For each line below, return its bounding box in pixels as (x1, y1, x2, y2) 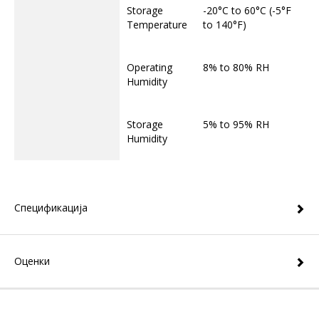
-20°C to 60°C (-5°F (203, 4, 291, 17)
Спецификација (14, 201, 88, 214)
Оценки (14, 254, 50, 268)
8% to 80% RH (203, 61, 269, 74)
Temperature (127, 18, 187, 31)
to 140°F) (203, 18, 246, 31)
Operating (127, 61, 172, 74)
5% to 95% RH (203, 117, 269, 131)
